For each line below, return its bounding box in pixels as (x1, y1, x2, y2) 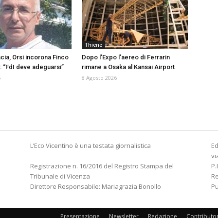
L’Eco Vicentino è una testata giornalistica (30, 141, 151, 150)
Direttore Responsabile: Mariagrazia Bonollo (30, 182, 161, 191)
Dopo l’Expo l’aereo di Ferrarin (82, 54, 170, 61)
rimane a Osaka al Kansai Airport (82, 63, 175, 71)
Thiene (85, 41, 102, 49)
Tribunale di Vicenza (30, 172, 90, 181)
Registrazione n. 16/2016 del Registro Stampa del (30, 162, 174, 171)
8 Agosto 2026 (82, 74, 117, 82)
